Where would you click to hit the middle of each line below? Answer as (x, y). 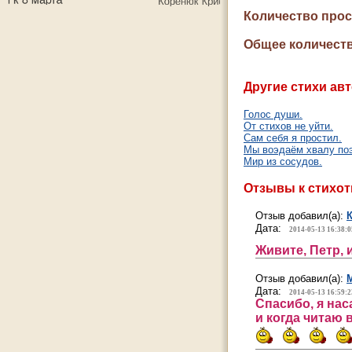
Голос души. (273, 114)
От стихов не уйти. (288, 126)
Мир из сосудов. (283, 161)
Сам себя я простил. (293, 138)
